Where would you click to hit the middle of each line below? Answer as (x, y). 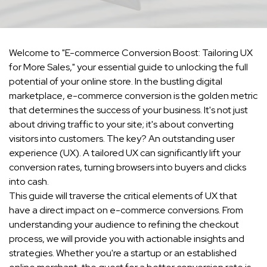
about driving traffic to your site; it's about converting (121, 125)
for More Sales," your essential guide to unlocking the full (128, 67)
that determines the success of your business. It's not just (128, 110)
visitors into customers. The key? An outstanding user (122, 139)
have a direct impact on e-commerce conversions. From (126, 210)
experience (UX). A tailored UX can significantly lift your (125, 153)
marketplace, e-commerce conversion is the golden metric (133, 96)
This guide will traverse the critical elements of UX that (123, 196)
